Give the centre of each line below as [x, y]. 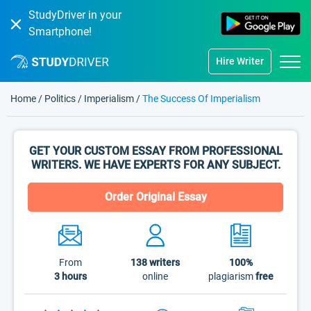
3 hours [70, 276]
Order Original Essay [155, 197]
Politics [61, 99]
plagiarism [232, 276]
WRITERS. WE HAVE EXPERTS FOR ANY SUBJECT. [155, 165]
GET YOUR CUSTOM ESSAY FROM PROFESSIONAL [155, 151]
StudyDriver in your [75, 15]
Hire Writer [240, 61]
